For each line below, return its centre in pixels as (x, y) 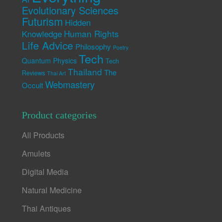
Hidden (78, 23)
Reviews (34, 73)
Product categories (59, 115)
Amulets (36, 154)
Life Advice (48, 45)
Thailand (85, 72)
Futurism (43, 21)
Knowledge (42, 34)
